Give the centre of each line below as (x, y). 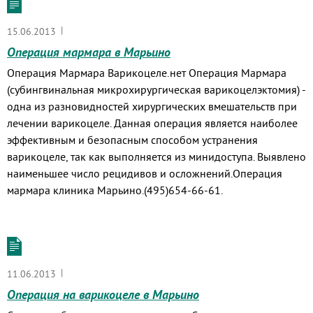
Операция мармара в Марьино (89, 52)
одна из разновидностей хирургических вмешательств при (152, 106)
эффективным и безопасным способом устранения (132, 140)
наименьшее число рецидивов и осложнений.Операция (145, 173)
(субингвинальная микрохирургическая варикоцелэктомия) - (156, 89)
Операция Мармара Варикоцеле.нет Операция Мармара (147, 73)
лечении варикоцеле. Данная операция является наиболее (152, 123)
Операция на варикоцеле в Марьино (103, 294)
